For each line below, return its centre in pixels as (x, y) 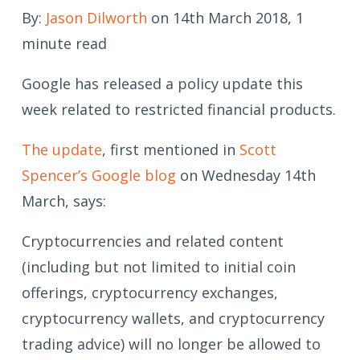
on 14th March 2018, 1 (225, 17)
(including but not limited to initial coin (159, 266)
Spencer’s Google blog (99, 175)
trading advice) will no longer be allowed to (171, 344)
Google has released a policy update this (162, 83)
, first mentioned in (171, 149)
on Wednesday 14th (246, 175)
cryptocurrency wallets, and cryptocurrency (173, 318)
